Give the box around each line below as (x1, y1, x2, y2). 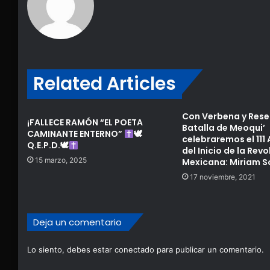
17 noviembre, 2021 (189, 172, 256, 182)
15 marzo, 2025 (35, 155, 87, 165)
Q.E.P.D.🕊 (27, 139, 69, 152)
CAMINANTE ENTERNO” (27, 128, 124, 140)
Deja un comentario (33, 216, 122, 229)
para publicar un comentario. (154, 245, 264, 255)
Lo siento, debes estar (27, 245, 115, 255)
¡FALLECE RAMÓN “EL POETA (27, 116, 143, 129)
